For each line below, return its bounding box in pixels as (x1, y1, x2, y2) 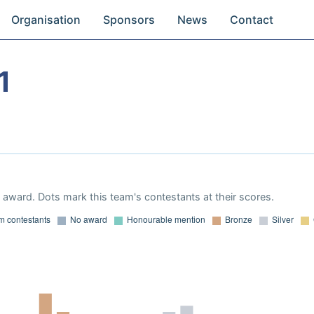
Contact (230, 13, 274, 27)
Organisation (11, 13, 81, 27)
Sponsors (103, 13, 156, 27)
